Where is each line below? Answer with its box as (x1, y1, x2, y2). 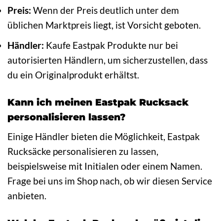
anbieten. (7, 189, 46, 201)
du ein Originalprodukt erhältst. (7, 69, 139, 81)
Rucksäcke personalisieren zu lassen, (7, 145, 158, 157)
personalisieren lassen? (7, 111, 126, 123)
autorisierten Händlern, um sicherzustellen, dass (7, 54, 208, 66)
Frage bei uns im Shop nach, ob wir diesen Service (7, 175, 212, 186)
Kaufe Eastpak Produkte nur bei (44, 39, 178, 51)
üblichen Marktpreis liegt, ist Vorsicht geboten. (7, 19, 201, 31)
